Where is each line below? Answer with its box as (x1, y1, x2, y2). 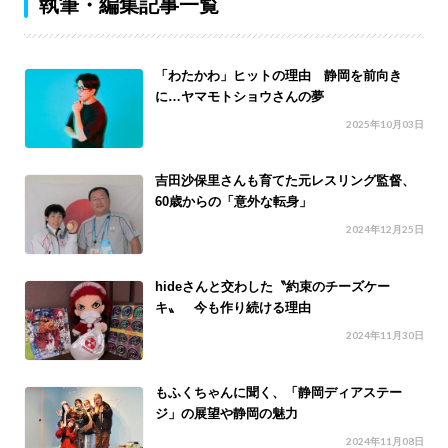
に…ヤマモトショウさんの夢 (155, 88, 325, 104)
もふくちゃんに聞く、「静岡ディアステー (155, 385, 403, 401)
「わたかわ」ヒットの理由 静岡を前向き (155, 67, 403, 83)
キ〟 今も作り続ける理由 (155, 300, 312, 316)
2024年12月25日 (346, 223, 425, 236)
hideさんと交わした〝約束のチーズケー (155, 279, 391, 295)
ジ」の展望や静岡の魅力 (155, 406, 299, 422)
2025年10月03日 (346, 117, 425, 130)
